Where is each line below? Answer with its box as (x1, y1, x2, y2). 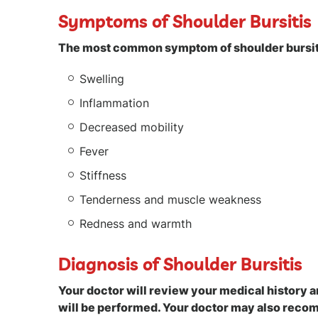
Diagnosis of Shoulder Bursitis (58, 253, 302, 275)
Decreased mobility (79, 120, 184, 134)
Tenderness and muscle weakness (79, 192, 261, 207)
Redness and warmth (79, 216, 192, 231)
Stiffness (79, 168, 130, 182)
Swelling (79, 72, 124, 86)
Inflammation (79, 96, 149, 110)
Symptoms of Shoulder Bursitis (58, 11, 312, 32)
